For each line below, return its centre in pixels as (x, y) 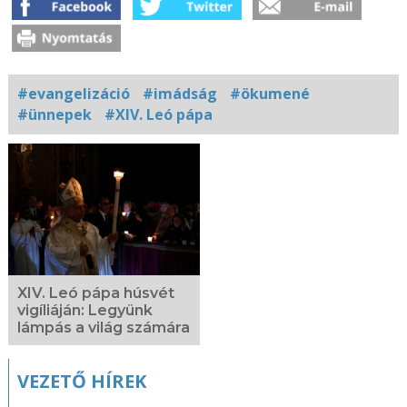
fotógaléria (55, 182)
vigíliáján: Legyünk (84, 311)
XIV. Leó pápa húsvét (95, 293)
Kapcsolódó (54, 162)
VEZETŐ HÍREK (81, 382)
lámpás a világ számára (103, 328)
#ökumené (269, 93)
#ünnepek (54, 114)
